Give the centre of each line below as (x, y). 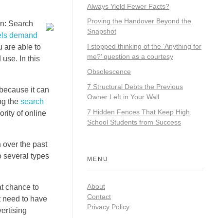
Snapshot (102, 31)
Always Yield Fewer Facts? (128, 6)
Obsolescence (109, 71)
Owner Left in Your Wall (123, 97)
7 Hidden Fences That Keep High (138, 112)
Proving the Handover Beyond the (139, 21)
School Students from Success (134, 122)
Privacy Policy (108, 207)
